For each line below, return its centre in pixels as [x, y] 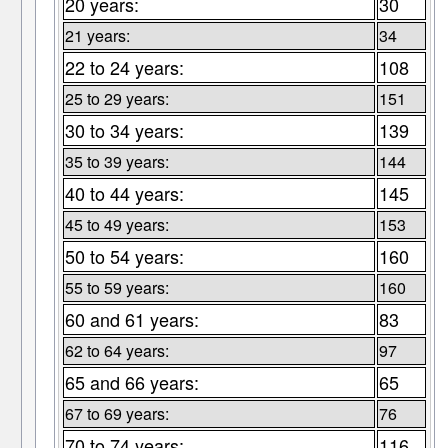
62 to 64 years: [116, 351]
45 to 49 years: [116, 225]
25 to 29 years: [116, 99]
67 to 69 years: [116, 414]
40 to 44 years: [124, 193]
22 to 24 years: [124, 67]
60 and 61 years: [131, 319]
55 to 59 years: [116, 288]
